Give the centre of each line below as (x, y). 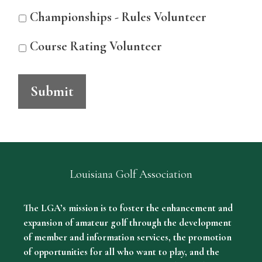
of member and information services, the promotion (127, 237)
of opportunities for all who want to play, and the (121, 252)
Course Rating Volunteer (96, 46)
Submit (52, 92)
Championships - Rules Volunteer (118, 17)
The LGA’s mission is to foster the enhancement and (128, 208)
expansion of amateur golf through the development (127, 223)
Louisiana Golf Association (131, 175)
